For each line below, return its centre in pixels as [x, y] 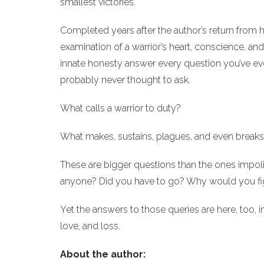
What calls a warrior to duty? [121, 108]
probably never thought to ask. [125, 80]
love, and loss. [90, 226]
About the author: [103, 254]
